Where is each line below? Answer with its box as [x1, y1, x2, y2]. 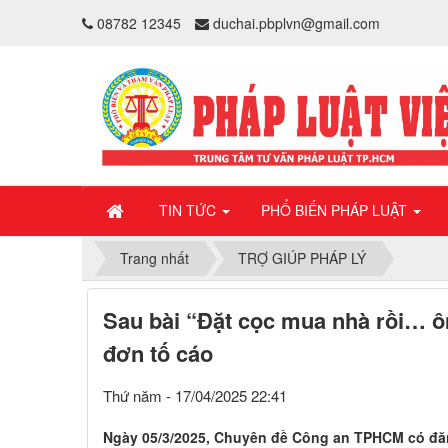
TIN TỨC [159, 200, 220, 220]
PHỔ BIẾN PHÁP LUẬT [261, 200, 411, 220]
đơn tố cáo [103, 337, 213, 370]
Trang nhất [120, 248, 189, 269]
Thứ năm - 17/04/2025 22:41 [103, 385, 287, 407]
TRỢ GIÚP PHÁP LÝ [238, 248, 366, 269]
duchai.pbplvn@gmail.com [213, 12, 380, 33]
